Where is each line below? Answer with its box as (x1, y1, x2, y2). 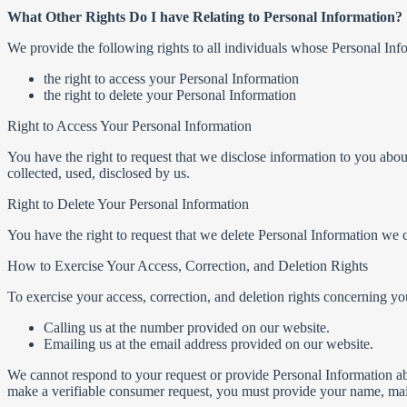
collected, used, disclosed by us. (7, 165, 190, 181)
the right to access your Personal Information (44, 71, 299, 86)
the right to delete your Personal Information (44, 87, 296, 103)
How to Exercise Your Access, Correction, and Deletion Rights (7, 258, 368, 273)
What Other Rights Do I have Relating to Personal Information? (7, 9, 402, 25)
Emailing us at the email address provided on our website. (44, 336, 373, 352)
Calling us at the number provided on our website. (44, 320, 330, 335)
